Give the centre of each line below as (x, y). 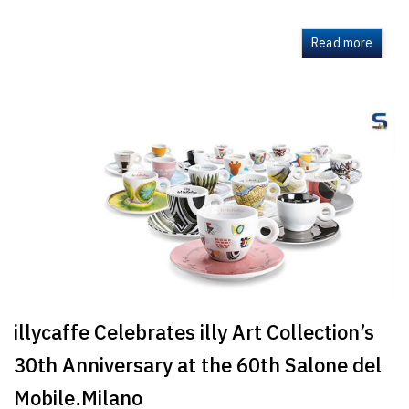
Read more (342, 44)
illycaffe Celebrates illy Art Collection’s (194, 333)
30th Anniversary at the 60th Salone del (198, 366)
